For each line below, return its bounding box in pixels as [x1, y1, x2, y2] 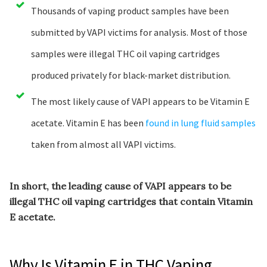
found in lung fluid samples [145, 116, 256, 129]
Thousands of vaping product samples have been [31, 4, 229, 17]
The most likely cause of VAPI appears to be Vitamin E [31, 95, 250, 107]
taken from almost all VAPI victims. [31, 138, 176, 150]
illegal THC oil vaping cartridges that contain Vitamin [10, 195, 253, 207]
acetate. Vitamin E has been [31, 116, 145, 129]
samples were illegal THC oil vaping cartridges [31, 47, 220, 60]
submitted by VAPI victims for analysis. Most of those [31, 26, 247, 38]
